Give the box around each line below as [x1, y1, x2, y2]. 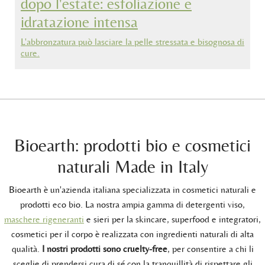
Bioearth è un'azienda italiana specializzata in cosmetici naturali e [9, 183, 256, 195]
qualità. [11, 243, 42, 254]
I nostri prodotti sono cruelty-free [41, 243, 167, 254]
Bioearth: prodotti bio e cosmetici [14, 134, 251, 156]
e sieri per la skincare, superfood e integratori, [84, 213, 261, 225]
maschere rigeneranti [4, 213, 84, 225]
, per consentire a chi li [167, 243, 254, 254]
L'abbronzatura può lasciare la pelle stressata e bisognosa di [21, 35, 244, 47]
